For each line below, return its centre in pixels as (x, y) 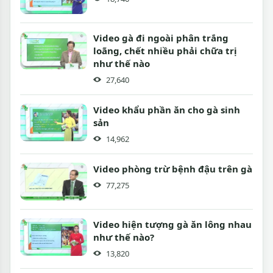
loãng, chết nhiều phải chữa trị (165, 50)
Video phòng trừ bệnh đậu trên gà (173, 168)
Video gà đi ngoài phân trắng (161, 37)
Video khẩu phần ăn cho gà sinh (167, 109)
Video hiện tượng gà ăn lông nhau (172, 224)
